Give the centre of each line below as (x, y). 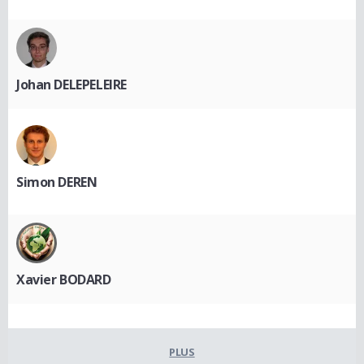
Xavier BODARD (64, 279)
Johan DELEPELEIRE (71, 84)
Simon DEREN (57, 182)
